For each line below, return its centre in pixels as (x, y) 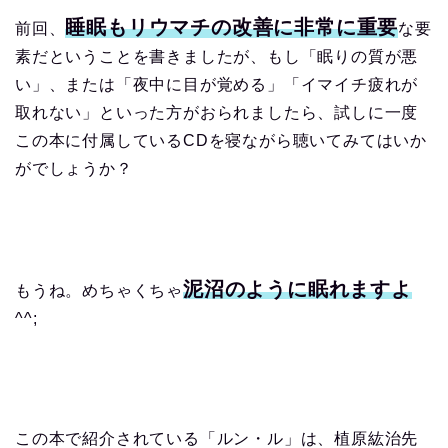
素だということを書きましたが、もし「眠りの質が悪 (217, 56)
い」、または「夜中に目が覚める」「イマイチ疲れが (217, 84)
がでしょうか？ (74, 168)
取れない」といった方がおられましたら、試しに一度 (217, 112)
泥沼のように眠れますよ (297, 288)
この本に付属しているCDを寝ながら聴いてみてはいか (221, 140)
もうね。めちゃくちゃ (99, 290)
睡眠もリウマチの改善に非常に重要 (232, 26)
